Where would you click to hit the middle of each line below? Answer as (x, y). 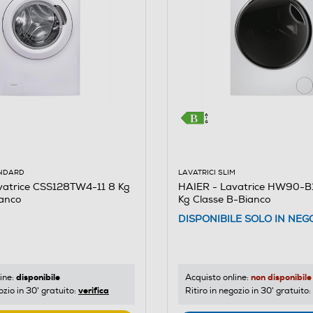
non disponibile (281, 278)
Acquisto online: (218, 278)
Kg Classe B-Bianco (224, 199)
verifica (94, 291)
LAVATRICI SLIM (206, 172)
